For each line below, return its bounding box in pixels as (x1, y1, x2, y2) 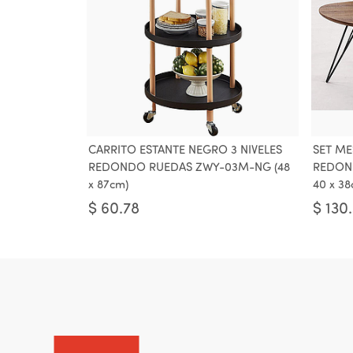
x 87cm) (88, 180, 128, 191)
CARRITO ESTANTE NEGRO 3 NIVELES (88, 145, 282, 157)
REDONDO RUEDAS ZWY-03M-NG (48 (88, 162, 290, 174)
